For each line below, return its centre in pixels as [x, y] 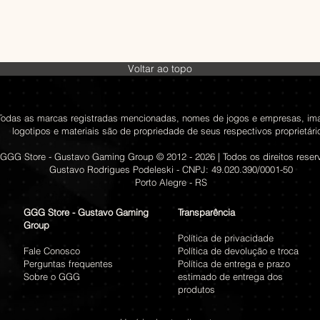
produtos [196, 289]
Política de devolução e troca [238, 250]
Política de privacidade [226, 237]
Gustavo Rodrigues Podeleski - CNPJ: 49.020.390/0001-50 [171, 169]
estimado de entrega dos [230, 276]
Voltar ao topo [160, 68]
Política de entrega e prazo [234, 263]
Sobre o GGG [52, 276]
